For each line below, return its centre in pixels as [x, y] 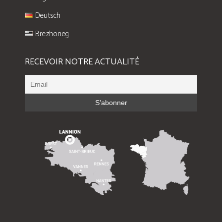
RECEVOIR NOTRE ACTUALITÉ [82, 62]
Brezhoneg [52, 34]
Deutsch [48, 16]
